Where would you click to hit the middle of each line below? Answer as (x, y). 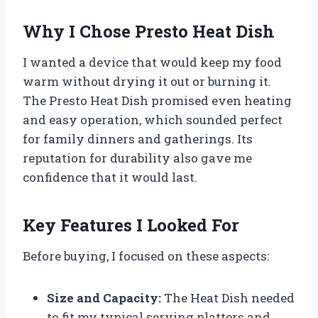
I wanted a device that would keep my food (152, 62)
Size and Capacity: (104, 297)
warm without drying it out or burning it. (147, 81)
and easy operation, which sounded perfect (153, 119)
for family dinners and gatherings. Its (138, 138)
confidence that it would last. (110, 177)
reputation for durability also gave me (137, 158)
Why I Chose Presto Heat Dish (149, 31)
